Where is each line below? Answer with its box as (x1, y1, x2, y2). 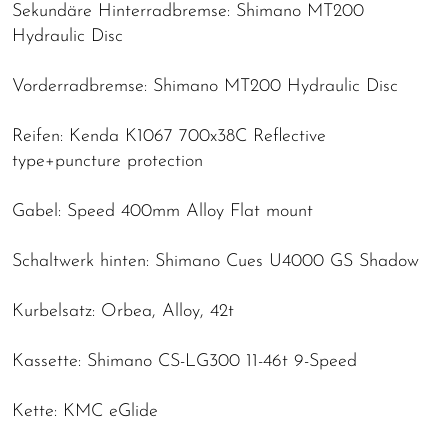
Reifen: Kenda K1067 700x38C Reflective (12, 126, 326, 146)
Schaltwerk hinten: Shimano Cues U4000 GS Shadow (12, 251, 419, 271)
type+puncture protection (12, 151, 203, 171)
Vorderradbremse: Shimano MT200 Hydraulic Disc (12, 76, 398, 96)
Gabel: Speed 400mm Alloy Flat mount (12, 201, 313, 221)
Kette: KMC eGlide (12, 401, 158, 421)
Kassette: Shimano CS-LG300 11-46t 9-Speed (12, 351, 357, 371)
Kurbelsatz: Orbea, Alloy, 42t (12, 301, 234, 321)
